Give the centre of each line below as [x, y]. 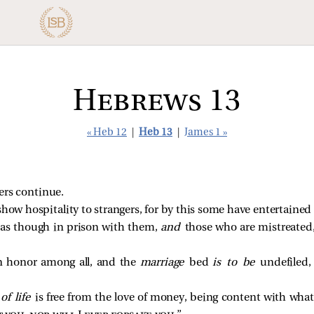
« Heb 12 [107, 133]
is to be [237, 262]
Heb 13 [156, 133]
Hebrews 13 [157, 103]
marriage [165, 262]
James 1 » [206, 133]
